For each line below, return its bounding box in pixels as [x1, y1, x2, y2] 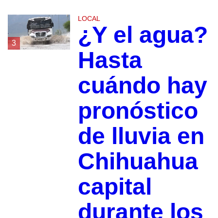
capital [77, 173, 152, 200]
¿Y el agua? [77, 21, 208, 48]
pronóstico [77, 97, 198, 124]
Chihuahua [77, 148, 198, 174]
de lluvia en [77, 123, 204, 149]
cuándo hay [77, 72, 207, 98]
